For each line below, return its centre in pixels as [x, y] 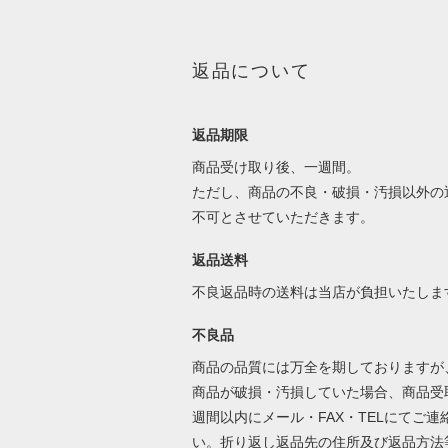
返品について [251, 71]
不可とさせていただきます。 [284, 217]
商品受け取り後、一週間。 [275, 167]
